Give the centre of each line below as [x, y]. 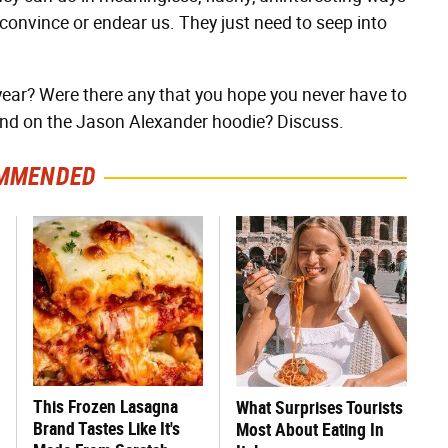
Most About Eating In [310, 429]
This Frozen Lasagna [105, 406]
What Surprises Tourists [319, 407]
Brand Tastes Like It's [106, 428]
